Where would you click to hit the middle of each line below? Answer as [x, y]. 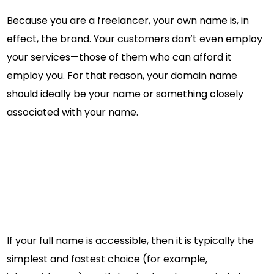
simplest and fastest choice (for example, [107, 259]
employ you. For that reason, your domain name [122, 75]
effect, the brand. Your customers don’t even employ [135, 39]
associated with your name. [73, 112]
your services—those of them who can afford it [120, 57]
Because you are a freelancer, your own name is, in [128, 20]
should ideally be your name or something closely [125, 94]
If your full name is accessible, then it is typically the [131, 240]
